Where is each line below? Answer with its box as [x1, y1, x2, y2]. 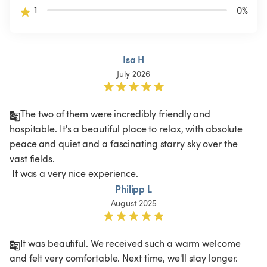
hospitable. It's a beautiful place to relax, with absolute [10, 122, 246, 135]
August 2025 [110, 197, 157, 209]
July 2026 [117, 67, 150, 79]
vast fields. [10, 151, 55, 165]
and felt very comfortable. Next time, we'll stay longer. [10, 251, 238, 265]
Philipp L [114, 181, 153, 195]
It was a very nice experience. [11, 166, 138, 180]
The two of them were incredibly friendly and [20, 107, 213, 120]
